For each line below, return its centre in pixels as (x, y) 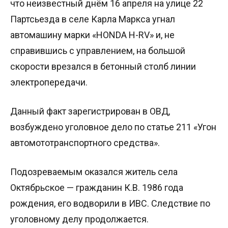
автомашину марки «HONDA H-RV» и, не (92, 35)
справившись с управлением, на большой (98, 50)
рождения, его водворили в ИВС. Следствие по (110, 203)
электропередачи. (49, 82)
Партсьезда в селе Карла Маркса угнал (93, 19)
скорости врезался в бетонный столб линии (103, 66)
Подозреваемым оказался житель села (94, 172)
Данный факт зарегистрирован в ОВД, (90, 111)
